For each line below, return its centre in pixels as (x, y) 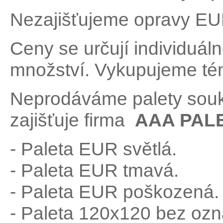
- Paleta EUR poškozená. (114, 192)
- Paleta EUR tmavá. (94, 170)
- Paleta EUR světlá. (93, 149)
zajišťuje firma (72, 120)
